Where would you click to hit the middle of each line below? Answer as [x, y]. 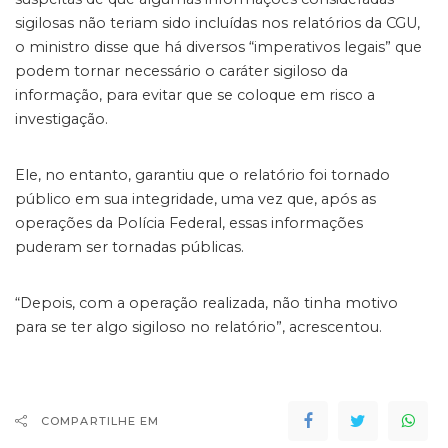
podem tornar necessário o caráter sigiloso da [181, 71]
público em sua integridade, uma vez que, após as [195, 199]
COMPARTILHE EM [100, 421]
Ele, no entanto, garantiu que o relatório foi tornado [202, 175]
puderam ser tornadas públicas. [129, 247]
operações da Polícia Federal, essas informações [189, 223]
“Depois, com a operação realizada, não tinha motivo [206, 303]
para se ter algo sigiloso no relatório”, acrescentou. [198, 327]
